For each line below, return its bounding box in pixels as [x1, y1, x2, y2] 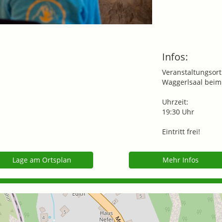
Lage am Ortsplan [12, 155, 71, 165]
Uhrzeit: [162, 97, 189, 107]
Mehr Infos [162, 155, 199, 165]
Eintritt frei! [162, 126, 201, 136]
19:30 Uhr [162, 107, 195, 116]
